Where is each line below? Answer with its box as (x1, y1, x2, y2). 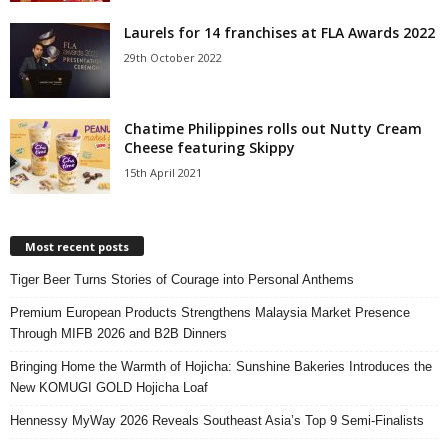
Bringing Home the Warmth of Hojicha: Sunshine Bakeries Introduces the (10, 358, 432, 374)
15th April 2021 (124, 165, 202, 181)
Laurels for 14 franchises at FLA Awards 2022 (124, 23, 435, 43)
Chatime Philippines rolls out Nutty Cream (124, 119, 422, 139)
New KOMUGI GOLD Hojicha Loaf (10, 379, 208, 395)
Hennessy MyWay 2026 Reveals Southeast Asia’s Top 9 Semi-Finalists (10, 412, 424, 428)
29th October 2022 (124, 50, 222, 66)
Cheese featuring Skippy (124, 138, 295, 158)
